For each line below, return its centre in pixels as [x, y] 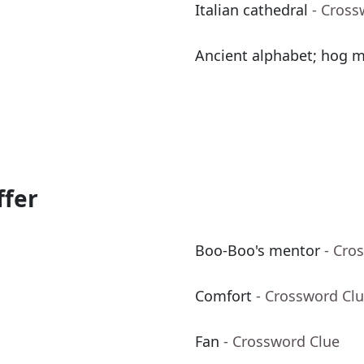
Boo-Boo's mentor [258, 251]
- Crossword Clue [282, 342]
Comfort [223, 296]
